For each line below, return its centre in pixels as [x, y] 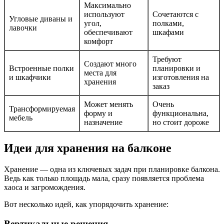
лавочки [23, 27]
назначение [103, 122]
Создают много [110, 63]
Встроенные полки [41, 68]
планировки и [176, 68]
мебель [21, 117]
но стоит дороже [181, 122]
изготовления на [181, 77]
